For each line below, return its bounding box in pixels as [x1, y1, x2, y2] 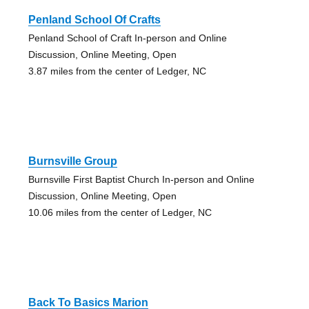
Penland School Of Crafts [28, 13, 161, 26]
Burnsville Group [28, 154, 117, 167]
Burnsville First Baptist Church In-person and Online [28, 173, 255, 185]
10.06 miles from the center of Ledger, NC [28, 206, 212, 218]
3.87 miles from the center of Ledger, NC [28, 65, 206, 77]
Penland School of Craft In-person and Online [28, 32, 227, 43]
